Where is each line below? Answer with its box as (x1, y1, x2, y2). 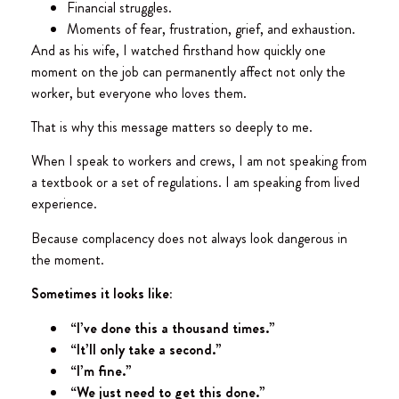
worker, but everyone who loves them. (31, 82, 247, 103)
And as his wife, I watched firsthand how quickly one (31, 39, 326, 61)
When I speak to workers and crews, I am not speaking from (31, 151, 367, 172)
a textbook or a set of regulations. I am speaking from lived (31, 172, 360, 193)
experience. (31, 193, 97, 215)
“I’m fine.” (67, 360, 132, 381)
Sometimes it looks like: (31, 283, 173, 305)
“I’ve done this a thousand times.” (67, 317, 275, 338)
